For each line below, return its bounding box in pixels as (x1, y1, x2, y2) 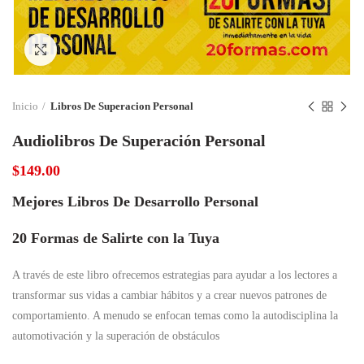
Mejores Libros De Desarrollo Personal (12, 193, 258, 210)
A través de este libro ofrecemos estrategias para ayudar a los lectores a (12, 269, 337, 281)
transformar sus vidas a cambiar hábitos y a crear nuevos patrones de (12, 289, 327, 301)
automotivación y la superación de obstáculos (12, 330, 219, 342)
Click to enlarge (57, 43, 130, 55)
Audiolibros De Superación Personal (12, 132, 266, 149)
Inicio (12, 100, 38, 112)
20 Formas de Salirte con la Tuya (12, 230, 219, 246)
